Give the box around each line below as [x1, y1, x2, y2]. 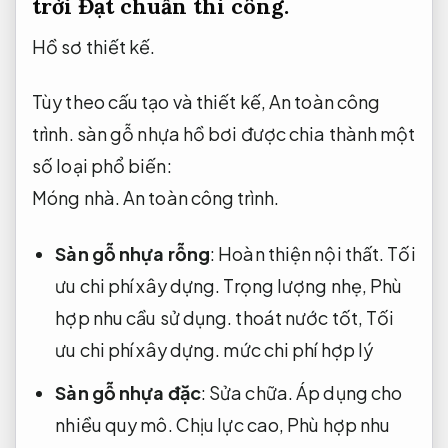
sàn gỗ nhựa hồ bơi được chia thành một [73, 122, 416, 146]
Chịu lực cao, [172, 412, 288, 436]
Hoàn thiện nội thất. [218, 241, 385, 265]
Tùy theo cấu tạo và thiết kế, [32, 90, 269, 114]
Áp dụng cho [296, 380, 403, 404]
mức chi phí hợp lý [220, 337, 374, 361]
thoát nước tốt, [232, 305, 367, 329]
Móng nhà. [32, 186, 120, 210]
